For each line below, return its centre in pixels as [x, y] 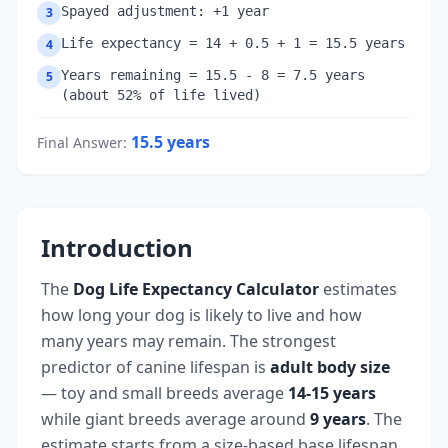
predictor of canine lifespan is [155, 366]
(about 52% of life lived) [161, 94]
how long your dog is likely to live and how [201, 314]
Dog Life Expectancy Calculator [196, 288]
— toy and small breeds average [164, 392]
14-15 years [332, 392]
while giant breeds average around [175, 418]
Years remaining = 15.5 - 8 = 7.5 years [213, 74]
